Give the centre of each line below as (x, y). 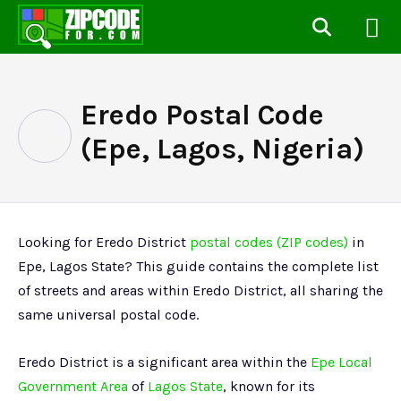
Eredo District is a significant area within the (164, 362)
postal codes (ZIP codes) (269, 242)
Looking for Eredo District (104, 242)
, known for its (269, 386)
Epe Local (341, 362)
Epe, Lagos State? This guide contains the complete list (198, 266)
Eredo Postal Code (202, 115)
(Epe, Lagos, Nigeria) (222, 149)
